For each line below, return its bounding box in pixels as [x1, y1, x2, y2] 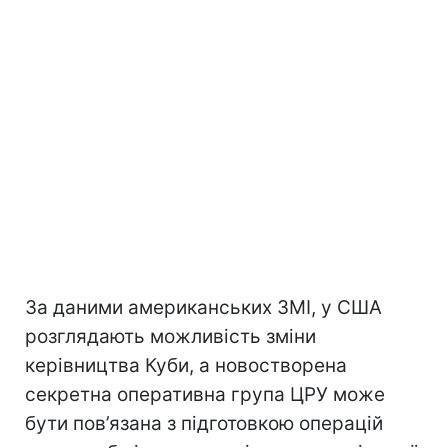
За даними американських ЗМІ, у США [25, 295, 382, 319]
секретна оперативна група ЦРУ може [25, 382, 385, 406]
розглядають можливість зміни [25, 324, 316, 348]
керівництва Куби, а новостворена [25, 353, 347, 377]
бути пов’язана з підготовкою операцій [25, 411, 383, 435]
